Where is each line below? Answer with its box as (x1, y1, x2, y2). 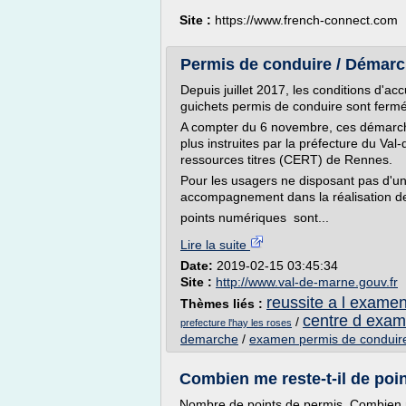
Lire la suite (180, 237, 250, 252)
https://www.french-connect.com (215, 13, 398, 27)
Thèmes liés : (180, 296, 266, 311)
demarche (180, 332, 238, 346)
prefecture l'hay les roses (180, 317, 292, 328)
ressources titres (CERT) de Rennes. (180, 152, 392, 167)
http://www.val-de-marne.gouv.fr (216, 275, 398, 289)
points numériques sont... (180, 210, 329, 225)
